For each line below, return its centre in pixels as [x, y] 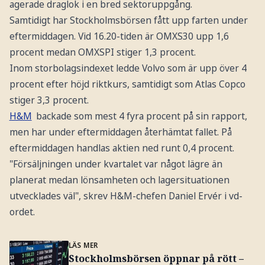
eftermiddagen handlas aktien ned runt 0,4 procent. [122, 148]
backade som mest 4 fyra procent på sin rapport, [141, 116]
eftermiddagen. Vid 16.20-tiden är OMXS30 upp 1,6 [119, 36]
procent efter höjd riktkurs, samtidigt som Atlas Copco [127, 84]
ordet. [22, 212]
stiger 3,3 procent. [49, 100]
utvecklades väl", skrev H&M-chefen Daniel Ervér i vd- [126, 196]
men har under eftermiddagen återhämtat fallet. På [120, 132]
